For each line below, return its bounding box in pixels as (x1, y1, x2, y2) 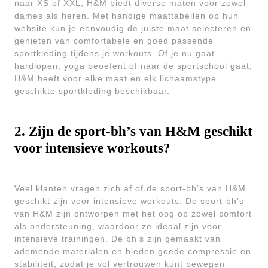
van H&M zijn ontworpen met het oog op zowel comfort (14, 209, 252, 218)
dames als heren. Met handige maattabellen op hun (14, 11, 239, 20)
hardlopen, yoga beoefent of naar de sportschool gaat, (14, 61, 252, 71)
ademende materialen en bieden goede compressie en (14, 246, 251, 256)
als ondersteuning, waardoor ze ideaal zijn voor (14, 221, 221, 231)
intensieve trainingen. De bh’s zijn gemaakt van (14, 234, 221, 243)
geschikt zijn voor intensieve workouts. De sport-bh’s (14, 196, 244, 206)
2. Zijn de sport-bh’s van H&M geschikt (14, 123, 252, 139)
